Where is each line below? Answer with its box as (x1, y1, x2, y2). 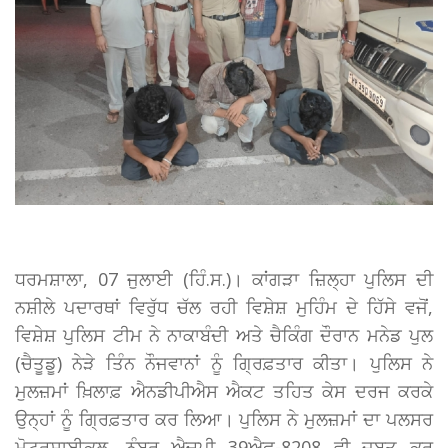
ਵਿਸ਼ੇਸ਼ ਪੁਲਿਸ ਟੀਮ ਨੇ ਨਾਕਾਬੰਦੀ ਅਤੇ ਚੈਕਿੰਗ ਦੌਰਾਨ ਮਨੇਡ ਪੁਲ (15, 323, 433, 348)
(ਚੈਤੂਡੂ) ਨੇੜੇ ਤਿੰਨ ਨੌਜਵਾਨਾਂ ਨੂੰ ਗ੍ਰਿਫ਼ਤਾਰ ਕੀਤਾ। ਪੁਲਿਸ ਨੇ (15, 351, 433, 376)
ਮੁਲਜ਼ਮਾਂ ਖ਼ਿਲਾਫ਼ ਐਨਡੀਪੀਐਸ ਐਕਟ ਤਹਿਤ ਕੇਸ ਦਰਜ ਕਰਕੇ (15, 379, 433, 404)
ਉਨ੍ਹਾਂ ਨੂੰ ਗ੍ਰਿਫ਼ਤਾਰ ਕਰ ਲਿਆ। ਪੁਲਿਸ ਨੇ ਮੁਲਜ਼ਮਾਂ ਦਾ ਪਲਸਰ (15, 407, 433, 432)
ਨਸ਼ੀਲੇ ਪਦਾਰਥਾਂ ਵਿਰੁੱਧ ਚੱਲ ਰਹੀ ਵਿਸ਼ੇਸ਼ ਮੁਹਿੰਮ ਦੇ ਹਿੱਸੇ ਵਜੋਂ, (15, 295, 433, 320)
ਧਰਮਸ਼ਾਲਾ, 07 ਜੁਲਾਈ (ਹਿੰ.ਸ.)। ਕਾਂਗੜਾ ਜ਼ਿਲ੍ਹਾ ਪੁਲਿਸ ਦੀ (15, 267, 433, 292)
